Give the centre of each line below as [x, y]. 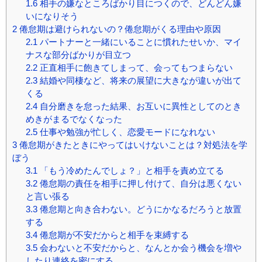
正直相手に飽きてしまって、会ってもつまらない [135, 67]
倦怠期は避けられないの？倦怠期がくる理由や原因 [119, 29]
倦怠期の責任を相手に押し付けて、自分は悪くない [139, 183]
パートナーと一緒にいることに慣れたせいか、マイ [139, 42]
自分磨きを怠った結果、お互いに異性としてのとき [139, 106]
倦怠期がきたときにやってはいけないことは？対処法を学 [132, 144]
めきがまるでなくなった [74, 119]
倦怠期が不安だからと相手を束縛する [113, 235]
